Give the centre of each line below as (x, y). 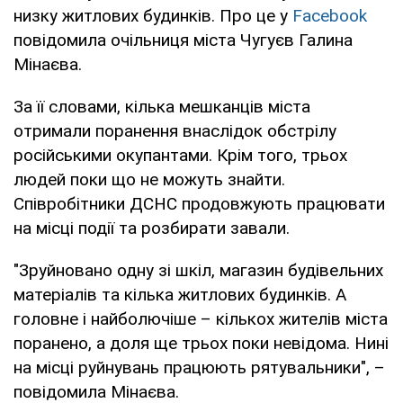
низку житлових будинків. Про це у (153, 15)
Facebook (330, 15)
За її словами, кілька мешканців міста (162, 106)
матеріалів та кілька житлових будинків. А (180, 294)
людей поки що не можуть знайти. (149, 179)
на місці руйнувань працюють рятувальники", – (199, 367)
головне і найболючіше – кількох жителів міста (201, 318)
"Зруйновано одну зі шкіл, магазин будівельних (198, 270)
